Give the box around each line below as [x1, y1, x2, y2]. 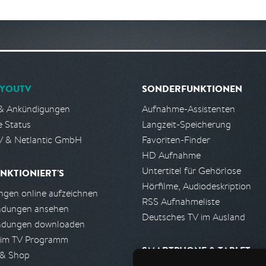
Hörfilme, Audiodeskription [142, 180, 251, 192]
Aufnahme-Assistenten [142, 103, 235, 115]
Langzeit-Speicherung [142, 118, 231, 131]
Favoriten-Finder [142, 134, 210, 146]
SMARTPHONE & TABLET [142, 243, 251, 256]
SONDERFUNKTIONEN [142, 82, 242, 95]
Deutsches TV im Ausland [142, 211, 245, 223]
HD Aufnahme [142, 149, 201, 161]
